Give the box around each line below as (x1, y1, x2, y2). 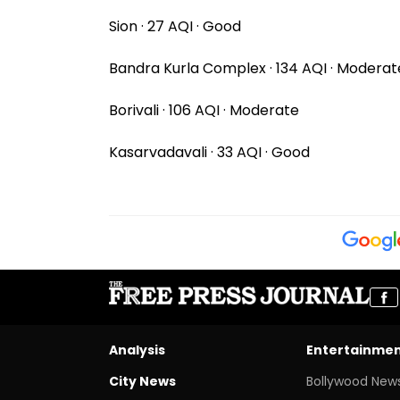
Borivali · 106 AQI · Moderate (109, 99, 299, 121)
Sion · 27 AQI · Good (109, 15, 241, 37)
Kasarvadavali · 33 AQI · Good (109, 141, 310, 162)
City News (109, 371, 176, 390)
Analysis (109, 340, 165, 359)
